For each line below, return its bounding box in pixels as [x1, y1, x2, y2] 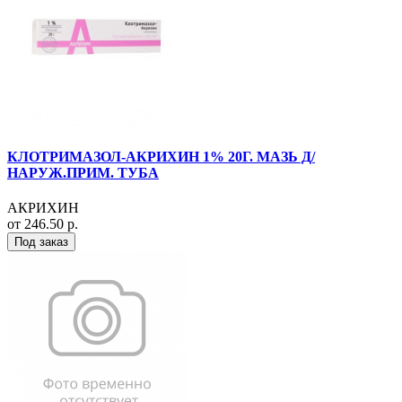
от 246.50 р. [7, 216, 78, 232]
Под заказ [14, 235, 68, 249]
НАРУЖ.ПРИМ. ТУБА [7, 165, 159, 181]
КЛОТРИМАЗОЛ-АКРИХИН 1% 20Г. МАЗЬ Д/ [7, 149, 315, 165]
